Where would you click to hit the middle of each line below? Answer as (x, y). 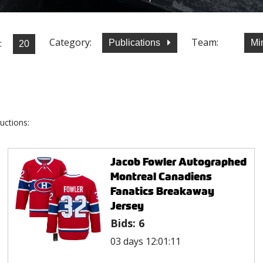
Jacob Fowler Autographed (178, 161)
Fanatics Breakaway (162, 191)
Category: (70, 43)
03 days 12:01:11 (145, 241)
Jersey (127, 205)
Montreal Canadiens (161, 176)
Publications (136, 43)
